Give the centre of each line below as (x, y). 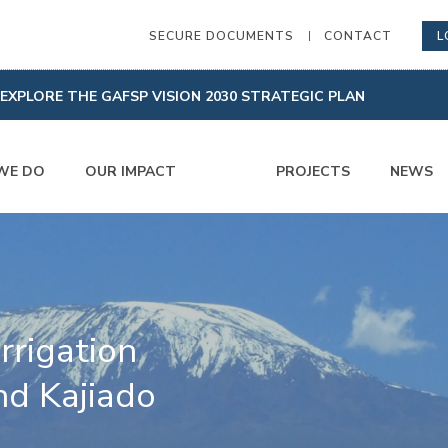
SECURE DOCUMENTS (221, 35)
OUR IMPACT (130, 171)
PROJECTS (313, 171)
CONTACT (358, 35)
